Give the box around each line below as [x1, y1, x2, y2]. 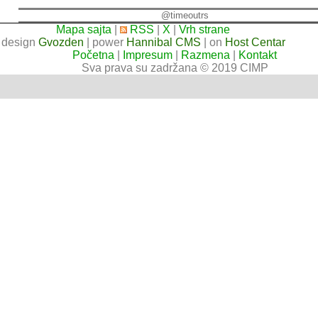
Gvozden [38, 36, 84, 48]
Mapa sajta [56, 23, 112, 35]
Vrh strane [179, 23, 231, 35]
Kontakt [238, 49, 278, 61]
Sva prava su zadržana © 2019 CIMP [81, 62, 268, 74]
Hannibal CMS [126, 36, 201, 48]
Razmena [181, 49, 231, 61]
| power [83, 36, 126, 48]
